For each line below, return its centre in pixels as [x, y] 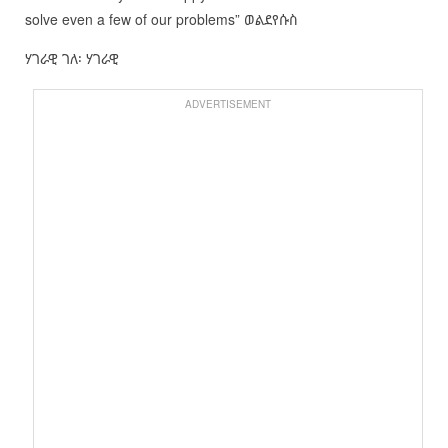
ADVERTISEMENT [227, 104]
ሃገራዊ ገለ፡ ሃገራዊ [73, 58]
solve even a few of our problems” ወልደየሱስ [161, 19]
